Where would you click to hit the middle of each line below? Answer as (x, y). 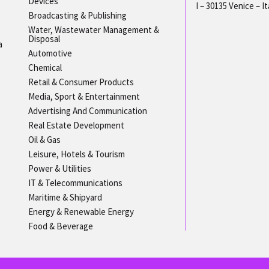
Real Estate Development (77, 125)
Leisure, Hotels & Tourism (77, 154)
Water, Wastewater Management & (94, 29)
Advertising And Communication (88, 110)
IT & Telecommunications (76, 183)
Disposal (44, 38)
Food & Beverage (61, 226)
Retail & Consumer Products (81, 82)
